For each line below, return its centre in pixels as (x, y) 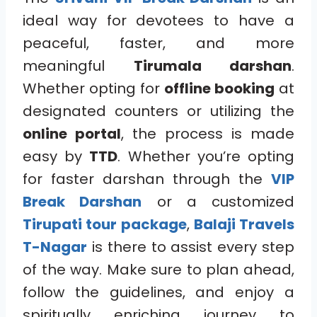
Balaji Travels (244, 224)
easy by (56, 156)
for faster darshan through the (147, 179)
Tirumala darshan (212, 65)
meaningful (78, 65)
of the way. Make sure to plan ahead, (158, 269)
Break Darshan (82, 201)
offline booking (219, 88)
